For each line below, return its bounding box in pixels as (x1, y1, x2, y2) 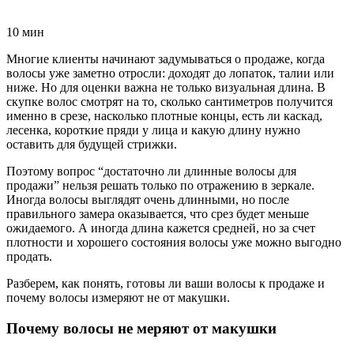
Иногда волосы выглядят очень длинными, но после (6, 192, 289, 206)
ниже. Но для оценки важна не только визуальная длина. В (6, 80, 326, 94)
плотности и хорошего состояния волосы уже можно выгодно (6, 235, 341, 249)
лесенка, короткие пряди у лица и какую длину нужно (6, 122, 300, 137)
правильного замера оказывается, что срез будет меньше (6, 206, 309, 220)
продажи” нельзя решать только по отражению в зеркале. (6, 178, 314, 192)
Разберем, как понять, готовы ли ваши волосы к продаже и (6, 276, 325, 290)
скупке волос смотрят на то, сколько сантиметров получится (6, 94, 333, 108)
